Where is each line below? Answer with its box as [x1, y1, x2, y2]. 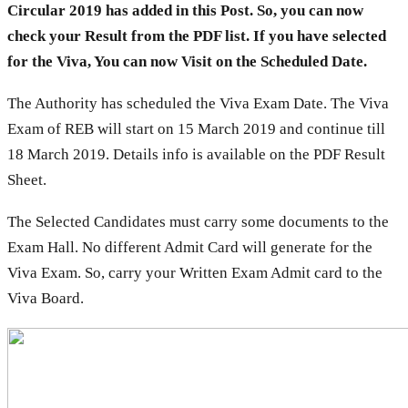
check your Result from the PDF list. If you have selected [7, 27, 386, 46]
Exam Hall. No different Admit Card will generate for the [7, 239, 372, 257]
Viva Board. [7, 290, 84, 308]
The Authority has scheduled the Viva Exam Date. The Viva [7, 95, 389, 113]
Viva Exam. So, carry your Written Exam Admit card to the [7, 264, 382, 282]
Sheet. [7, 171, 46, 189]
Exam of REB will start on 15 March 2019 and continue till [7, 120, 385, 138]
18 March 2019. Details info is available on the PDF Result [7, 146, 385, 164]
